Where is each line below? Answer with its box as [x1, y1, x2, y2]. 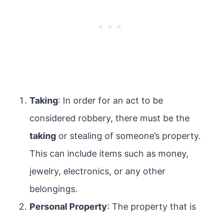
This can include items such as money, [29, 148, 189, 159]
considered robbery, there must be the [29, 113, 190, 123]
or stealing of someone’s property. [56, 131, 201, 141]
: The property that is [107, 201, 196, 212]
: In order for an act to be [58, 95, 163, 106]
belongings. [29, 184, 78, 194]
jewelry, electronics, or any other [29, 166, 165, 176]
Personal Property [29, 201, 107, 212]
